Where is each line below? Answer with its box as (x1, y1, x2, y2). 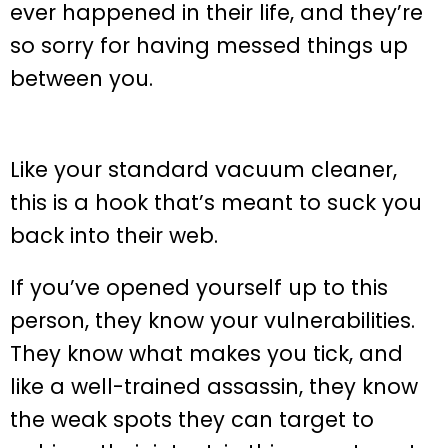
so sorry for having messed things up (10, 31, 408, 61)
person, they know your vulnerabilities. (10, 305, 415, 335)
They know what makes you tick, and (10, 338, 403, 368)
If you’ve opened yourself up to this (10, 272, 388, 302)
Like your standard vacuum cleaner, (10, 154, 397, 184)
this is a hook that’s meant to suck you (10, 187, 422, 217)
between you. (10, 64, 153, 94)
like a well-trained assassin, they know (10, 371, 418, 401)
